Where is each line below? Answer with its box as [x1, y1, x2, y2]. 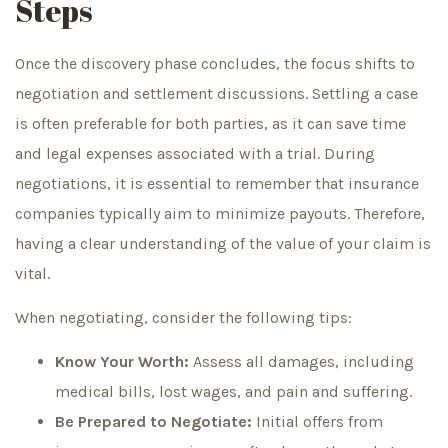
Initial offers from [252, 412, 383, 432]
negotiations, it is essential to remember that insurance [15, 173, 419, 193]
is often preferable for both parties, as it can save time [15, 113, 406, 133]
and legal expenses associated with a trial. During [15, 143, 375, 163]
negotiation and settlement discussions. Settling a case [15, 83, 418, 103]
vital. [15, 263, 50, 283]
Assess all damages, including [189, 352, 414, 372]
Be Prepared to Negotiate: [55, 412, 252, 432]
